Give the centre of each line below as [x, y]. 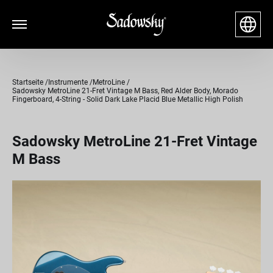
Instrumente [68, 82]
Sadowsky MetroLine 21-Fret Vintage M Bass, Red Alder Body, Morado [125, 91]
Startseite [28, 82]
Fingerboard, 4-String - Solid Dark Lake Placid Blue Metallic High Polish [128, 99]
